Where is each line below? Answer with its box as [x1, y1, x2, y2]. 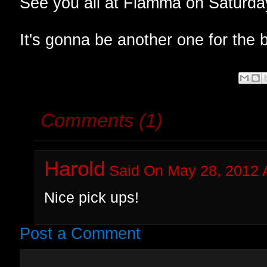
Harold [44, 156, 105, 180]
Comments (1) [41, 109, 163, 131]
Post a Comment [20, 224, 141, 243]
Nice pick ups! [44, 189, 139, 206]
